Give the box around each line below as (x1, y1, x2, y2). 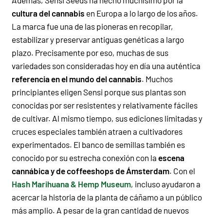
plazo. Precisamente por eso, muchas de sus (12, 47, 168, 57)
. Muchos (142, 73, 173, 84)
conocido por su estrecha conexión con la (12, 152, 158, 163)
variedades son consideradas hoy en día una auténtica (12, 60, 200, 71)
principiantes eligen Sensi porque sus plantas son (12, 87, 186, 97)
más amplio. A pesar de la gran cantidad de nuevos (12, 205, 189, 215)
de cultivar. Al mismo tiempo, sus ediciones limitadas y (12, 113, 202, 123)
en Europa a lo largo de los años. (85, 8, 198, 18)
